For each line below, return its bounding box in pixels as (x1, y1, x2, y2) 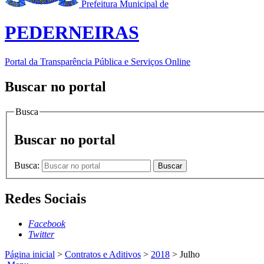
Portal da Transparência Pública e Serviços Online (5, 56, 190, 67)
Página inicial (5, 249, 55, 259)
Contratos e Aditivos (65, 249, 141, 259)
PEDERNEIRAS (5, 22, 139, 44)
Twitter (28, 229, 54, 239)
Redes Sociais (5, 190, 86, 206)
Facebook (28, 218, 65, 229)
